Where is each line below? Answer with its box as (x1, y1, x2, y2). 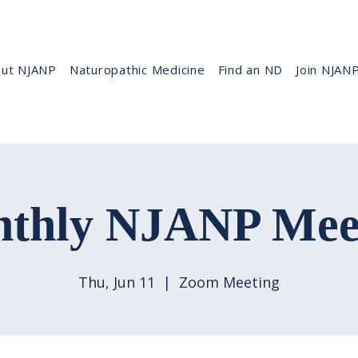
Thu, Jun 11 (78, 272, 155, 292)
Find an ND (217, 62, 284, 78)
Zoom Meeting (179, 272, 280, 292)
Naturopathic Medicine (69, 62, 205, 78)
